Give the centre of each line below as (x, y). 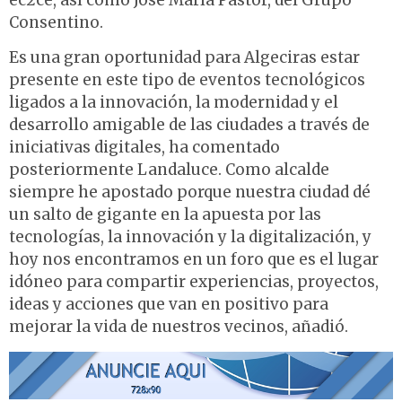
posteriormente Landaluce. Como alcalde (169, 170)
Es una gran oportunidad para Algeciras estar (184, 58)
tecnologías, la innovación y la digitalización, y (190, 237)
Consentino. (56, 23)
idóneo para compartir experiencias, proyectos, (194, 282)
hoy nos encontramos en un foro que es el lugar (194, 260)
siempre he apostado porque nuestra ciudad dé (190, 192)
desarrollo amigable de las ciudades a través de (189, 125)
